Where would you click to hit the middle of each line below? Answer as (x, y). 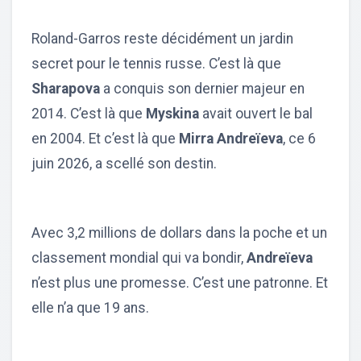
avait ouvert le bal (257, 113)
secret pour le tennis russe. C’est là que (156, 63)
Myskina (174, 113)
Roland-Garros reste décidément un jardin (162, 38)
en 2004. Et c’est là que (105, 138)
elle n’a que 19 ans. (90, 307)
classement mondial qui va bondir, (139, 257)
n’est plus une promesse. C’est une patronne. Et (180, 282)
